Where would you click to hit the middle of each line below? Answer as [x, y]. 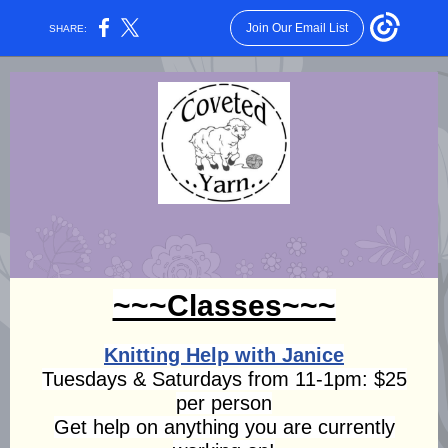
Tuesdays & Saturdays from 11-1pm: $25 [224, 379]
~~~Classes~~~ [224, 305]
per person [224, 403]
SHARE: [68, 28]
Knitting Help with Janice [224, 355]
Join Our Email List [296, 28]
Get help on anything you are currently [224, 427]
